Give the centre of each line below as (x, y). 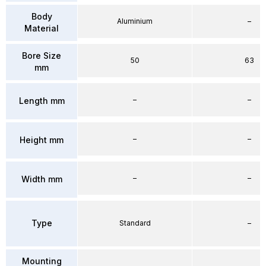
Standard (135, 223)
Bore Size (42, 56)
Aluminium (135, 21)
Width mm (42, 179)
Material (42, 28)
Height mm (42, 140)
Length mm (42, 101)
